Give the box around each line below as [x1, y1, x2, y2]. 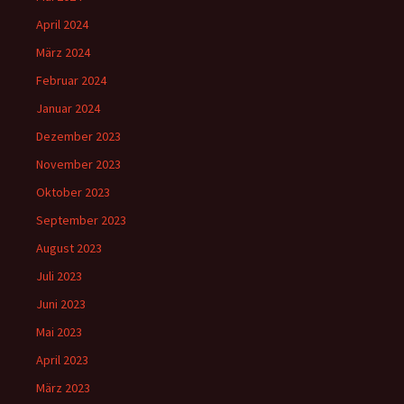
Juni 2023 [36, 296, 86, 313]
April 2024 [36, 16, 88, 33]
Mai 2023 [36, 324, 82, 341]
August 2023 [36, 240, 102, 257]
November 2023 [36, 156, 121, 173]
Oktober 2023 [36, 184, 110, 201]
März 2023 [36, 380, 90, 397]
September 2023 [36, 212, 126, 229]
